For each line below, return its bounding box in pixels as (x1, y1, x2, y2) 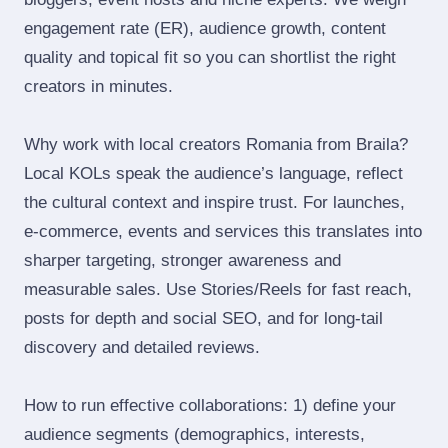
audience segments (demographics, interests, (24, 425, 365, 444)
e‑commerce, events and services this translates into (24, 222, 422, 241)
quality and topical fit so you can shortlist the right (24, 48, 396, 67)
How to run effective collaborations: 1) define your (24, 396, 396, 415)
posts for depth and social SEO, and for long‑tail (24, 309, 383, 328)
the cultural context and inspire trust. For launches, (24, 193, 405, 212)
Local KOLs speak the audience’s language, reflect (24, 164, 403, 183)
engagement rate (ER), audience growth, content (24, 19, 386, 38)
